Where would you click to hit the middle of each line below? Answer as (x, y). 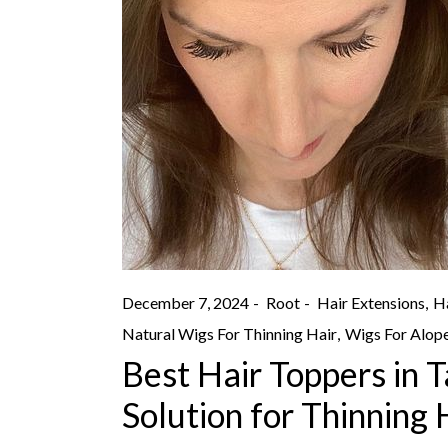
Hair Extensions (371, 303)
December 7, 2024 (185, 303)
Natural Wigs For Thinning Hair (229, 333)
